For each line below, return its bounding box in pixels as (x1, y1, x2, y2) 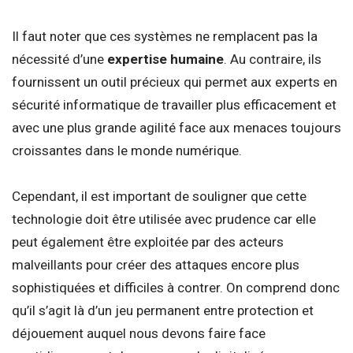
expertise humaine (107, 50, 224, 67)
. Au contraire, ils (224, 50, 321, 67)
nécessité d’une (12, 50, 107, 67)
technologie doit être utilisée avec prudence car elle (12, 210, 316, 227)
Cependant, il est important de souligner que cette (12, 188, 307, 204)
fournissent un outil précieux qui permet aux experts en (12, 73, 337, 90)
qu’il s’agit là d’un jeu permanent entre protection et (12, 302, 314, 318)
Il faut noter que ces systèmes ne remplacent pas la (12, 28, 318, 44)
